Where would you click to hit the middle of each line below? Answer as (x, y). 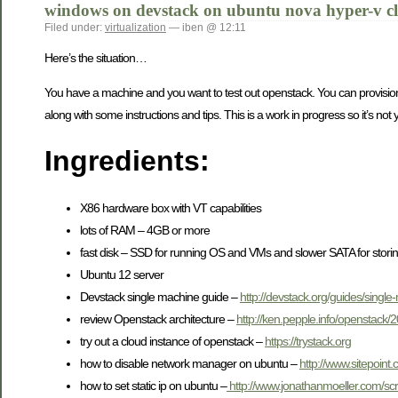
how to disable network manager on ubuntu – (190, 363)
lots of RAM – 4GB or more (145, 230)
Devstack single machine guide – (160, 296)
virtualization (135, 28)
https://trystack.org (308, 341)
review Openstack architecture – (158, 318)
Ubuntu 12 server (122, 274)
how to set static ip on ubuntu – (153, 385)
